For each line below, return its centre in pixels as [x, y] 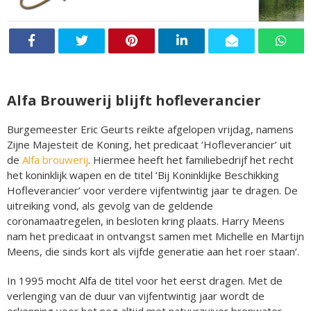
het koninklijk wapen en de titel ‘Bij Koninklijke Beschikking [143, 175]
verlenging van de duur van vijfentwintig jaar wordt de [136, 295]
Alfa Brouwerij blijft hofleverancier [134, 100]
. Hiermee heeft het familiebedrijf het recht [191, 159]
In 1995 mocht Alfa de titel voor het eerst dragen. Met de [145, 280]
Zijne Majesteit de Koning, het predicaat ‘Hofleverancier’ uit [149, 144]
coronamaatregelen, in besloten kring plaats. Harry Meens [146, 220]
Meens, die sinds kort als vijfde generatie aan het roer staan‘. [153, 251]
